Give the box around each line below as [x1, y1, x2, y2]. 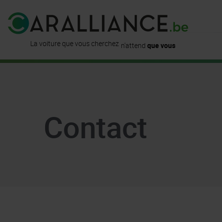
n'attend [120, 38, 147, 48]
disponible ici [146, 22, 188, 32]
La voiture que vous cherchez [30, 38, 119, 48]
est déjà [120, 22, 146, 32]
